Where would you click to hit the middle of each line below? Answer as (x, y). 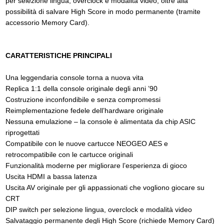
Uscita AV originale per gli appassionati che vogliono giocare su (105, 187)
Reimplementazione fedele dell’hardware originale (84, 110)
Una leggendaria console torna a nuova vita (74, 77)
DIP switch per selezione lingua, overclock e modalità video (99, 209)
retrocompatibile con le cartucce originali (69, 154)
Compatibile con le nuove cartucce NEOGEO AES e (87, 143)
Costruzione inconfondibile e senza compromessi (83, 99)
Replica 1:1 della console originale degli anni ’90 (81, 88)
